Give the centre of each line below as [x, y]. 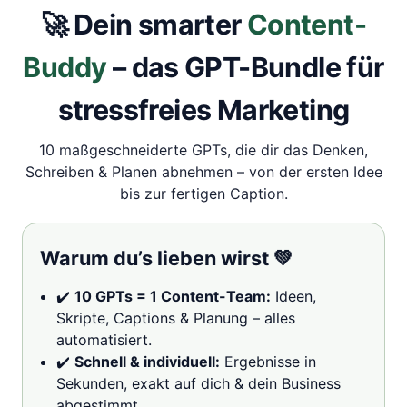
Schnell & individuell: [147, 361]
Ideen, [293, 296]
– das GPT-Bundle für [245, 67]
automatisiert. [104, 339]
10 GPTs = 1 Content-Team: [172, 296]
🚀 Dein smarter [144, 24]
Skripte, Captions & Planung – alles [175, 318]
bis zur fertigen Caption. [203, 193]
